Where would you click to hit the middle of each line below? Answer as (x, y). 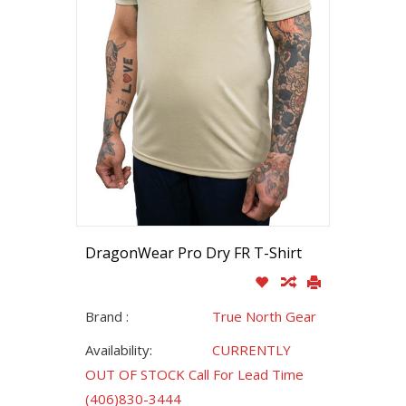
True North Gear (264, 317)
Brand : (107, 317)
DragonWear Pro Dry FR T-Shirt (193, 253)
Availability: (119, 350)
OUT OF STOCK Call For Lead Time (194, 375)
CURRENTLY (251, 350)
